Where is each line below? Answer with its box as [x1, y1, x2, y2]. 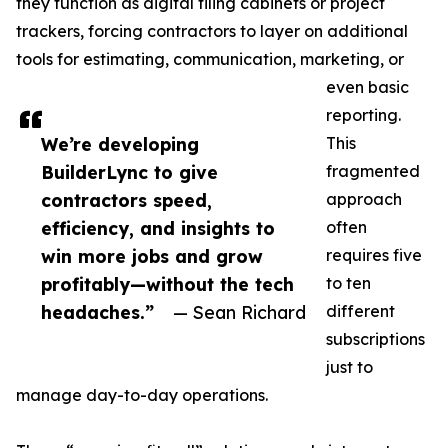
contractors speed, [41, 189, 212, 212]
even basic [326, 77, 409, 98]
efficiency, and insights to [41, 217, 275, 240]
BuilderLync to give [41, 161, 218, 184]
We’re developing [41, 133, 199, 156]
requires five [326, 245, 422, 266]
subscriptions [326, 329, 425, 350]
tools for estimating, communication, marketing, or [16, 49, 404, 70]
